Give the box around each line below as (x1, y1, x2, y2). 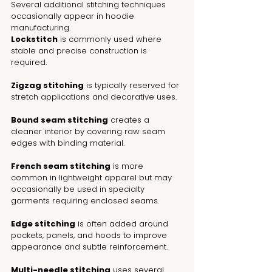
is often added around (75, 217, 171, 229)
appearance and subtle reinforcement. (11, 240, 168, 253)
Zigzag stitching (11, 79, 84, 91)
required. (11, 56, 47, 68)
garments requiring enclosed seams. (11, 194, 159, 206)
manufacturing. (11, 21, 70, 33)
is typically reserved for (84, 79, 182, 91)
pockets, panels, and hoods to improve (11, 229, 169, 241)
